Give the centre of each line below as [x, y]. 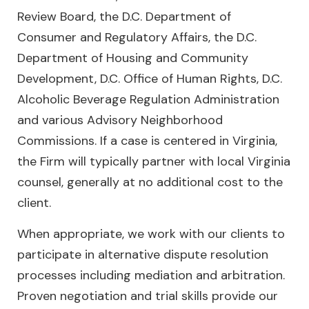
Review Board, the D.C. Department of [124, 17]
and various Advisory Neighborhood [120, 120]
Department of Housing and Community [133, 58]
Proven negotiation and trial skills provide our [148, 296]
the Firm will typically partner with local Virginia [154, 162]
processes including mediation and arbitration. [151, 276]
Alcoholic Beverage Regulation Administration [148, 100]
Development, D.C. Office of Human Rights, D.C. [150, 79]
